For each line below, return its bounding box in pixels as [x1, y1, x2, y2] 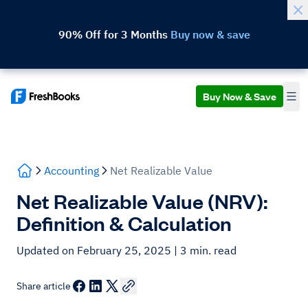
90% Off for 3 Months [58, 27, 170, 41]
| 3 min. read [174, 243, 236, 257]
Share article [16, 280, 71, 292]
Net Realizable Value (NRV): [16, 188, 267, 213]
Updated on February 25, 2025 [16, 243, 174, 257]
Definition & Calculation [16, 210, 232, 235]
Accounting [44, 164, 99, 177]
